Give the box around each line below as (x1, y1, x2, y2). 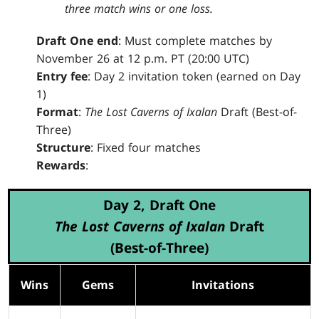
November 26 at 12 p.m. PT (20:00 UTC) (36, 50, 250, 66)
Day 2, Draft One (103, 194, 216, 214)
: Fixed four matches (90, 139, 202, 155)
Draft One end (36, 32, 119, 48)
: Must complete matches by (118, 32, 273, 48)
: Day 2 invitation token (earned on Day (88, 68, 301, 84)
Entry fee (36, 68, 88, 84)
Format (36, 103, 79, 120)
